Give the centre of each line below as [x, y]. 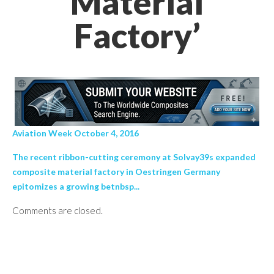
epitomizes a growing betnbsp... [76, 186]
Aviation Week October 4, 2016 [76, 133]
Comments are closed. [57, 210]
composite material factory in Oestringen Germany [116, 172]
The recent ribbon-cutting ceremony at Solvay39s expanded [134, 157]
